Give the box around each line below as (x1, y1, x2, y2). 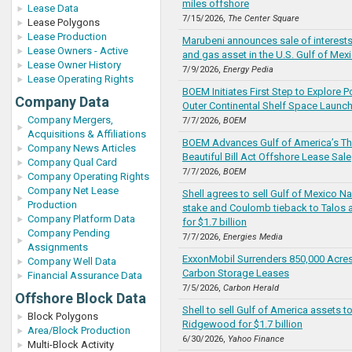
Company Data (15, 93, 109, 110)
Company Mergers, (27, 114, 113, 126)
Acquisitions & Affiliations (27, 128, 146, 140)
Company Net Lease (27, 185, 119, 196)
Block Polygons (27, 310, 98, 322)
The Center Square (228, 13, 299, 24)
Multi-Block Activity (27, 339, 114, 350)
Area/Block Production (27, 324, 130, 336)
